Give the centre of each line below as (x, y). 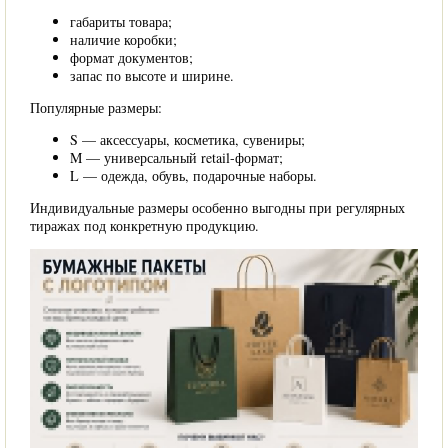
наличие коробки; (123, 39)
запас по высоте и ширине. (152, 75)
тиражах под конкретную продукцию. (144, 225)
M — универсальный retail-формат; (176, 157)
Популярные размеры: (96, 107)
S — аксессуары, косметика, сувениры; (187, 139)
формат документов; (131, 57)
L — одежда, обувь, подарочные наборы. (193, 175)
